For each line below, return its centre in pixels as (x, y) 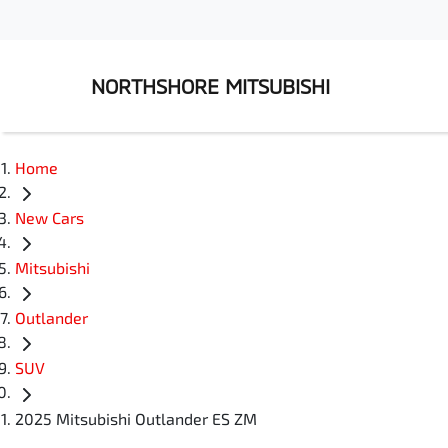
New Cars (49, 218)
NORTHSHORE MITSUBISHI (210, 86)
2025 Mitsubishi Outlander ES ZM (136, 418)
